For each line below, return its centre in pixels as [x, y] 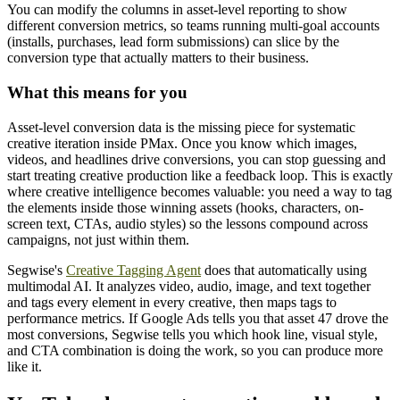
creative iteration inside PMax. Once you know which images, [182, 143]
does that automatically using [284, 270]
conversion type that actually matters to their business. [158, 58]
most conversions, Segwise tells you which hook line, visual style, [192, 334]
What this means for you [97, 92]
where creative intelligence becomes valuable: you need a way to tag [200, 191]
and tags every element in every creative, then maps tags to [172, 302]
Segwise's [37, 270]
